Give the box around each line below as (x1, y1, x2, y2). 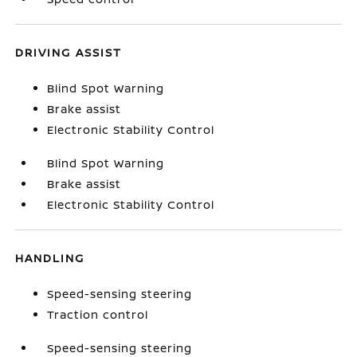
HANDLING (15, 250, 85, 265)
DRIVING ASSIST (15, 45, 123, 60)
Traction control (47, 307, 149, 322)
